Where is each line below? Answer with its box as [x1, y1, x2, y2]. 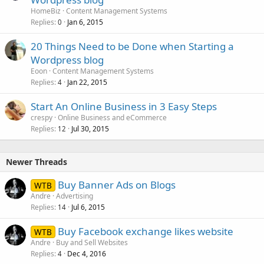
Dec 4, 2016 [67, 249, 106, 259]
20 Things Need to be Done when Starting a [31, 39, 234, 53]
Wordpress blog [31, 53, 104, 67]
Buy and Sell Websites [56, 237, 128, 247]
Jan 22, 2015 [67, 77, 107, 87]
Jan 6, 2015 [67, 17, 103, 27]
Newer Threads [6, 156, 67, 167]
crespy [31, 113, 52, 123]
